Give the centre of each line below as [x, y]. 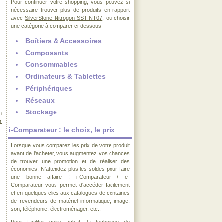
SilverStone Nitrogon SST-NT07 [64, 18]
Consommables [52, 64]
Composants [47, 53]
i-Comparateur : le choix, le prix [62, 130]
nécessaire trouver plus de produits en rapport [70, 10]
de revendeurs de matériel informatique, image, [70, 201]
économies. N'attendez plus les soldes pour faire [70, 169]
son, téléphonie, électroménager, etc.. [56, 209]
